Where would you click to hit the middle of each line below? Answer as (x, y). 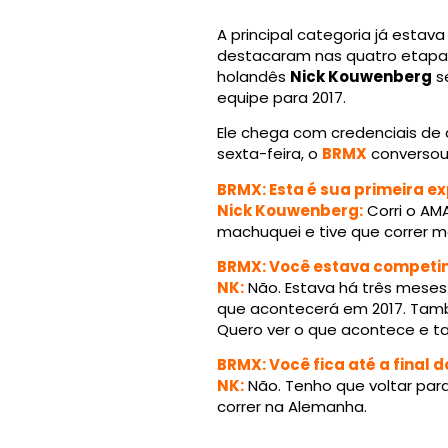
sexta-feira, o (269, 154)
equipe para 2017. (281, 97)
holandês (253, 76)
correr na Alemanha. (291, 407)
